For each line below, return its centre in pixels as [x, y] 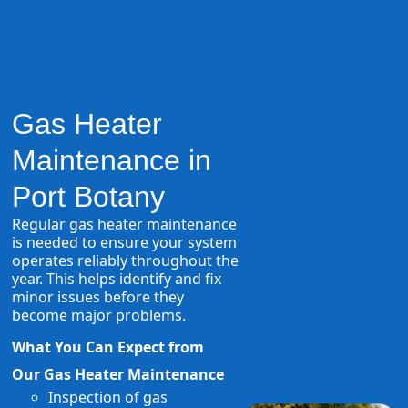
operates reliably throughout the [126, 261]
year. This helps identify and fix [117, 279]
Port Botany [89, 197]
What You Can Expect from [108, 347]
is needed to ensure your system [125, 243]
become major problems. [99, 316]
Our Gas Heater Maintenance [118, 375]
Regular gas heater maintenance [125, 224]
